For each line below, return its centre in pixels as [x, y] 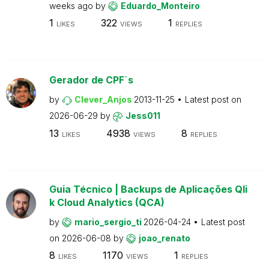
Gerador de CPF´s [91, 80]
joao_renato [164, 238]
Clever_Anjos [104, 99]
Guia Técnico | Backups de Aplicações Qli [148, 189]
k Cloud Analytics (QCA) [107, 202]
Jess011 [143, 116]
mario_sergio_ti [109, 222]
